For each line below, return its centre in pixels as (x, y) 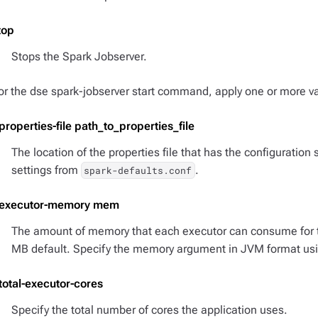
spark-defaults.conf (138, 170)
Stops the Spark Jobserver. (79, 56)
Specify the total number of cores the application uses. (149, 310)
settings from (46, 170)
